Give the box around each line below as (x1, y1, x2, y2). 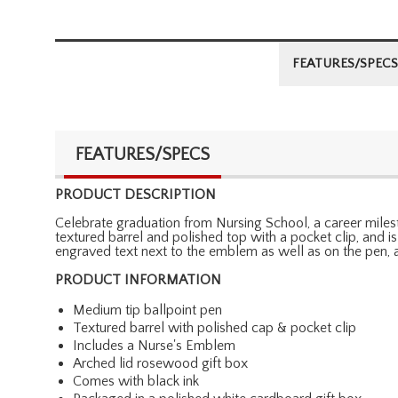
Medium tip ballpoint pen (73, 301, 222, 318)
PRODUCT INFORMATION (55, 271, 221, 288)
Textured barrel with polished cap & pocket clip (73, 319, 356, 336)
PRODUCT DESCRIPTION (55, 186, 216, 203)
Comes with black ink (73, 372, 199, 389)
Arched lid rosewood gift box (73, 354, 248, 371)
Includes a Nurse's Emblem (73, 337, 235, 354)
